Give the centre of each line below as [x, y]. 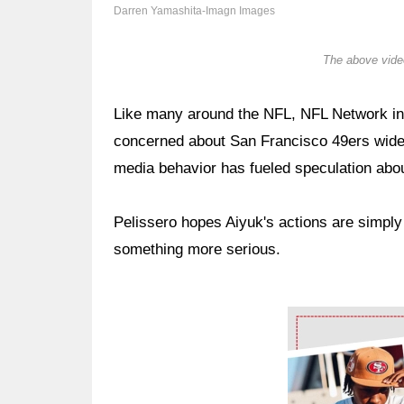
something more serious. [197, 249]
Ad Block [318, 320]
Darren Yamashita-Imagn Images [194, 11]
